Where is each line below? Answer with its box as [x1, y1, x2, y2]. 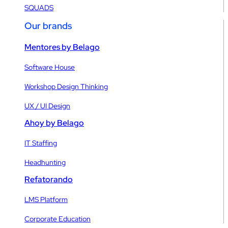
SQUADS [24, 3, 53, 12]
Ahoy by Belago [24, 117, 84, 128]
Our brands [24, 19, 72, 32]
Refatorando [24, 174, 73, 185]
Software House [24, 62, 75, 72]
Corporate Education [24, 214, 91, 223]
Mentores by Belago [24, 41, 100, 52]
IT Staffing [24, 138, 57, 148]
